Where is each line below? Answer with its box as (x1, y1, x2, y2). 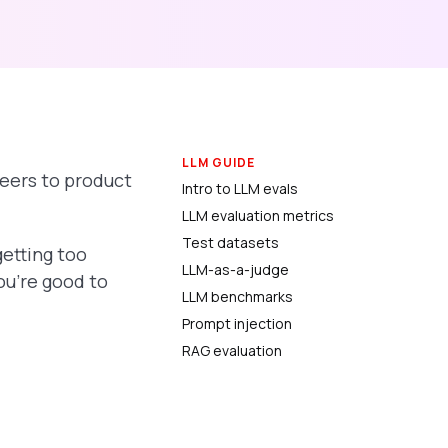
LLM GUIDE (182, 154, 255, 171)
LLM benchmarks (182, 287, 293, 306)
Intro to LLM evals (182, 179, 298, 198)
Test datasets (182, 233, 279, 252)
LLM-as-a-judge (182, 260, 289, 279)
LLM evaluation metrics (182, 206, 334, 225)
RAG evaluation (182, 341, 282, 360)
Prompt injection (182, 314, 292, 333)
